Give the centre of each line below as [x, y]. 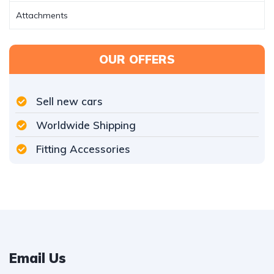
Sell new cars [70, 101]
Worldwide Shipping [86, 125]
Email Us [38, 258]
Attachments [42, 15]
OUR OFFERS [137, 59]
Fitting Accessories [83, 149]
